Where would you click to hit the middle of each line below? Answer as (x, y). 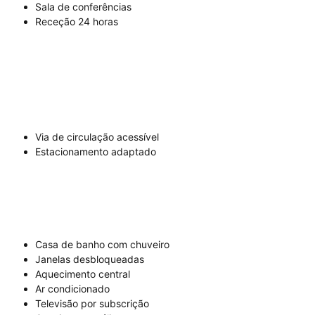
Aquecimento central (83, 274)
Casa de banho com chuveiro (102, 245)
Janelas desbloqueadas (90, 259)
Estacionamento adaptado (96, 152)
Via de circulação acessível (97, 137)
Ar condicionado (72, 289)
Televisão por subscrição (92, 304)
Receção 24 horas (77, 22)
